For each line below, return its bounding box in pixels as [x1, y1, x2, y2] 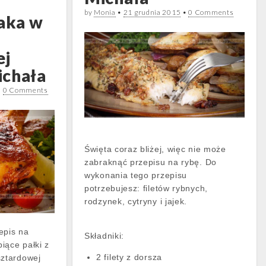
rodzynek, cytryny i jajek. [84, 196, 190, 206]
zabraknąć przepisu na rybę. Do [84, 157, 217, 167]
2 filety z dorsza [96, 252, 162, 262]
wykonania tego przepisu [84, 170, 188, 180]
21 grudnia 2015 [123, 8, 181, 17]
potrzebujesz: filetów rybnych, [84, 183, 208, 193]
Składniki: [84, 230, 124, 240]
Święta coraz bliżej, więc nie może [84, 144, 226, 154]
